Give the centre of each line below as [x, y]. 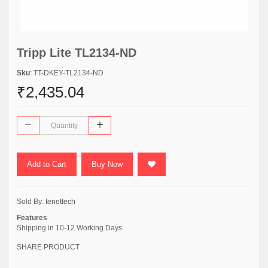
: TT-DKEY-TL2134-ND [67, 73]
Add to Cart [47, 164]
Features [32, 218]
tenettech [60, 202]
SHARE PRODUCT [48, 247]
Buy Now [107, 164]
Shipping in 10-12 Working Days [69, 228]
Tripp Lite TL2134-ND [77, 53]
